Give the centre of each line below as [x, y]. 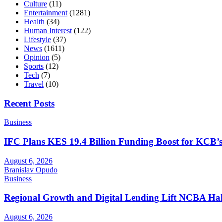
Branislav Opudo [31, 169]
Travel [34, 84]
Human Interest [48, 30]
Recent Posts [29, 103]
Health [34, 21]
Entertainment [46, 12]
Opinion [37, 57]
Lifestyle [37, 39]
